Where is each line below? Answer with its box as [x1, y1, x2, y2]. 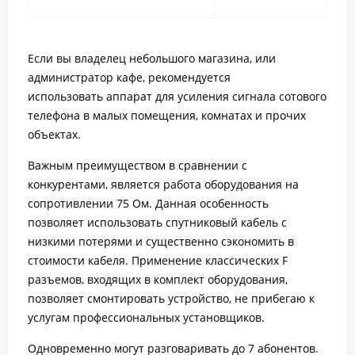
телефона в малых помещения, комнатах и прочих [28, 108, 306, 123]
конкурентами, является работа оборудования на [28, 177, 299, 192]
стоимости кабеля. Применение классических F [28, 253, 288, 268]
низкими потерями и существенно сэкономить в [28, 234, 294, 249]
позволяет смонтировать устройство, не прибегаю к [28, 291, 315, 306]
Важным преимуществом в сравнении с [28, 158, 247, 173]
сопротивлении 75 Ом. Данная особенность [28, 196, 269, 211]
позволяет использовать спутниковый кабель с [28, 215, 287, 230]
